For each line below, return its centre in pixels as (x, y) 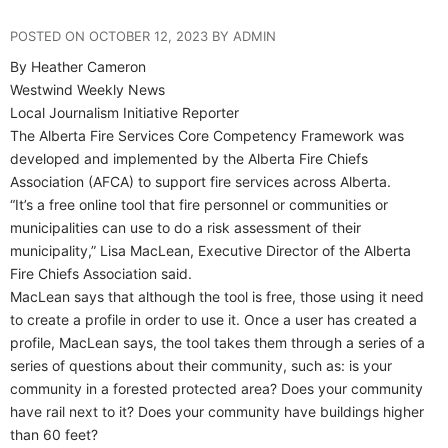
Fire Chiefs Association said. (101, 273)
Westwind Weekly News (87, 89)
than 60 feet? (54, 434)
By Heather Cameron (78, 66)
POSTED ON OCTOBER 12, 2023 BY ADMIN (143, 35)
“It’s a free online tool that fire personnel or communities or (199, 204)
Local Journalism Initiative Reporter (124, 112)
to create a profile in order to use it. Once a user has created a (213, 319)
